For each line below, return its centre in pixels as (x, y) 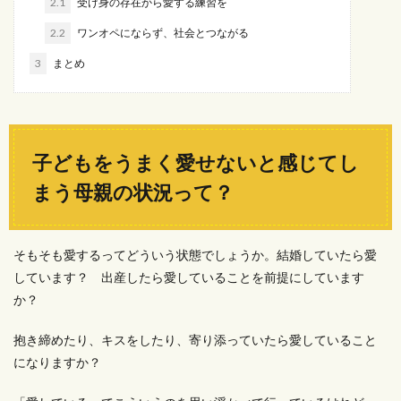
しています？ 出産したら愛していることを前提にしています (189, 277)
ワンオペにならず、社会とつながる (162, 33)
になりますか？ (57, 362)
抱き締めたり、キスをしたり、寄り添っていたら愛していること (195, 340)
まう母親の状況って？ (133, 192)
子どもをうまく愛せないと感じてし (196, 162)
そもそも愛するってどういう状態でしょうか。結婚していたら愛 (195, 255)
